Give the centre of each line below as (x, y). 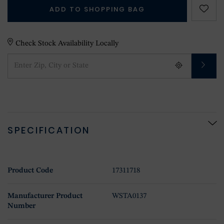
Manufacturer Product (45, 196)
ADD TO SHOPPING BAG (97, 9)
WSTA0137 (129, 196)
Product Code (30, 171)
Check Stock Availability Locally (67, 43)
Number (21, 206)
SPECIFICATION (49, 130)
